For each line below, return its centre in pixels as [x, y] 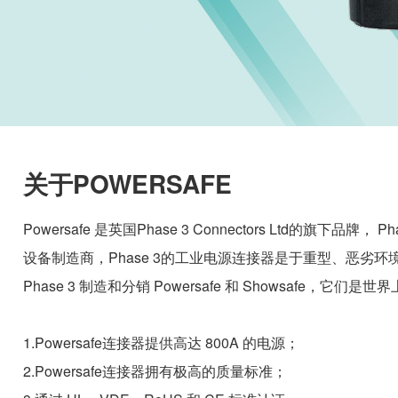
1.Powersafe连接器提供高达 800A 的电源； [161, 342]
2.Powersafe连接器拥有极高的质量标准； [155, 371]
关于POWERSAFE [127, 183]
